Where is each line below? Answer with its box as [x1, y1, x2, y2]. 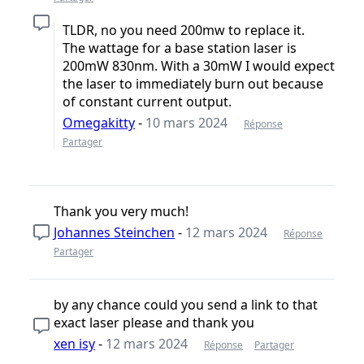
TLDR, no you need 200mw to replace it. [63, 20, 305, 39]
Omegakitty [63, 113, 135, 132]
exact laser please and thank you [54, 313, 254, 331]
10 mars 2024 [145, 113, 227, 132]
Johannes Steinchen [54, 223, 175, 241]
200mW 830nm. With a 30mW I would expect [63, 56, 335, 75]
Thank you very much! [54, 201, 188, 220]
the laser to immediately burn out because [63, 74, 323, 93]
